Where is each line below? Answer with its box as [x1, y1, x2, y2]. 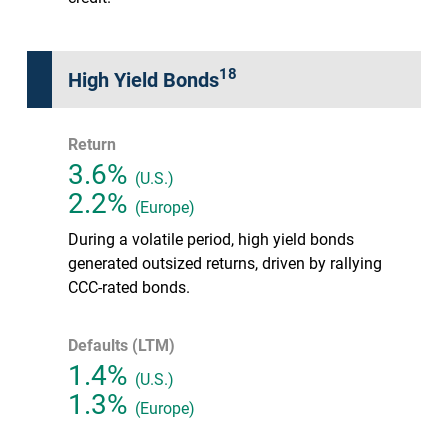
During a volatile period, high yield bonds [68, 227, 354, 249]
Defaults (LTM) [68, 333, 175, 355]
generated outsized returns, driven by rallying [68, 251, 382, 273]
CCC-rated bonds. [68, 275, 190, 297]
